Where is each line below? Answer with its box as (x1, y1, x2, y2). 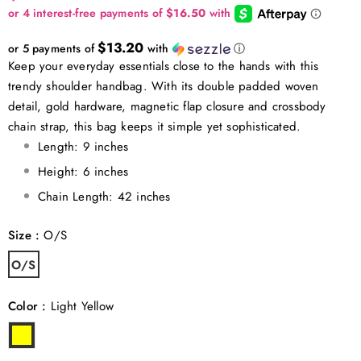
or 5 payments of (8, 39, 98, 56)
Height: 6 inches (38, 162, 129, 180)
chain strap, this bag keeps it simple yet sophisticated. (8, 117, 301, 135)
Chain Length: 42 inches (38, 187, 171, 205)
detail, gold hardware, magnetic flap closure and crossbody (8, 97, 326, 115)
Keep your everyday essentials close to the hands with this (8, 56, 319, 75)
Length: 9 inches (38, 137, 129, 156)
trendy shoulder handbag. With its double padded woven (8, 77, 319, 95)
